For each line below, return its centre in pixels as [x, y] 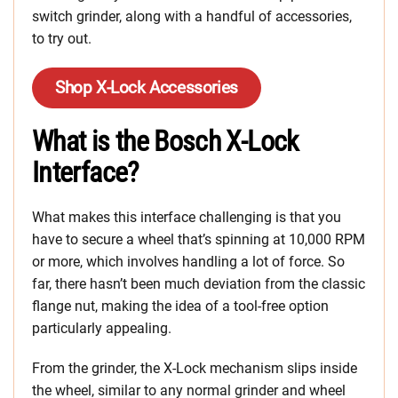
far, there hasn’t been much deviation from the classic [199, 284]
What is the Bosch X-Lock [165, 141]
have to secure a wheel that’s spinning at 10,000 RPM [199, 239]
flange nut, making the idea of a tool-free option [180, 306]
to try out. [62, 39]
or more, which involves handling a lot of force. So [188, 262]
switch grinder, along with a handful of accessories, [192, 16]
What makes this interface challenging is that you [187, 217]
